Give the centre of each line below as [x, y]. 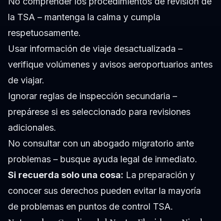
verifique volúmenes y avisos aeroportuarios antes [110, 65]
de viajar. [26, 80]
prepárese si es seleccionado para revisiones [99, 112]
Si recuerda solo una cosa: [66, 175]
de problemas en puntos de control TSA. [91, 207]
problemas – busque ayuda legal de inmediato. [103, 159]
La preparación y [159, 175]
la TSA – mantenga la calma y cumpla [84, 17]
